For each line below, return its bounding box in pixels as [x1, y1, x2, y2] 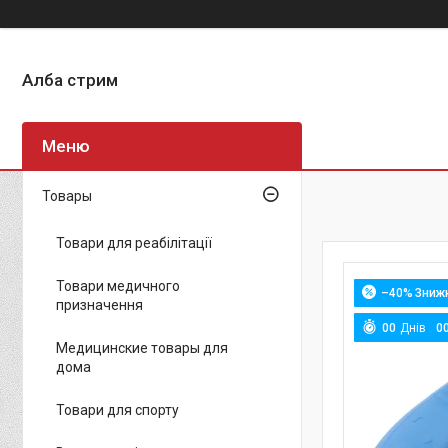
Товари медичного [56, 278, 180, 294]
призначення [56, 297, 143, 313]
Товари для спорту [56, 402, 179, 418]
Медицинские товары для [56, 340, 228, 356]
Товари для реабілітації [56, 235, 212, 251]
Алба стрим [22, 69, 118, 90]
